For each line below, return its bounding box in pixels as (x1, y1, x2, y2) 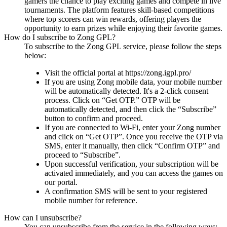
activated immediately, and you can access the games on (45, 169, 223, 178)
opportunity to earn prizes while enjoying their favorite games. (24, 24, 222, 33)
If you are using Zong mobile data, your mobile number (45, 78, 222, 87)
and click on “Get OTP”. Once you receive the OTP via (45, 132, 223, 141)
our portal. (45, 178, 78, 187)
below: (24, 51, 46, 60)
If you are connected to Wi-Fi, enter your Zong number (45, 123, 220, 132)
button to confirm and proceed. (45, 114, 143, 123)
